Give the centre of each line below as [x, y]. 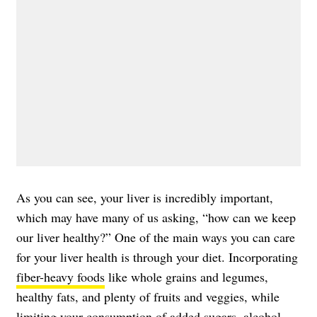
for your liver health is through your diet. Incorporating [157, 257]
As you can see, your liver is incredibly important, [145, 197]
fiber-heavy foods [60, 276]
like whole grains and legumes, [186, 276]
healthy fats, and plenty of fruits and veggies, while [148, 296]
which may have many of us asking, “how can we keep [156, 217]
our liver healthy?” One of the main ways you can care [156, 237]
